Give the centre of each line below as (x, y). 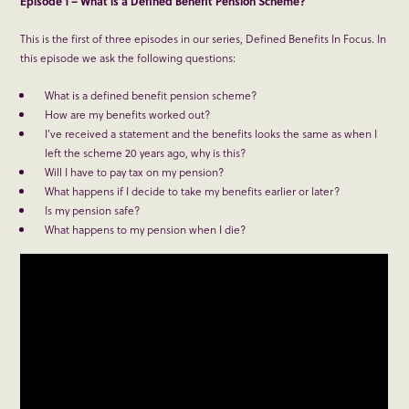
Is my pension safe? (93, 210)
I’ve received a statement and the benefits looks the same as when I (211, 134)
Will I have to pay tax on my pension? (135, 172)
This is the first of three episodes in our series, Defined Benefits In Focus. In (204, 39)
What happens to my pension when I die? (146, 230)
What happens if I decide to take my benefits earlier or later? (193, 191)
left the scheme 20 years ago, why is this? (146, 153)
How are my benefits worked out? (128, 115)
